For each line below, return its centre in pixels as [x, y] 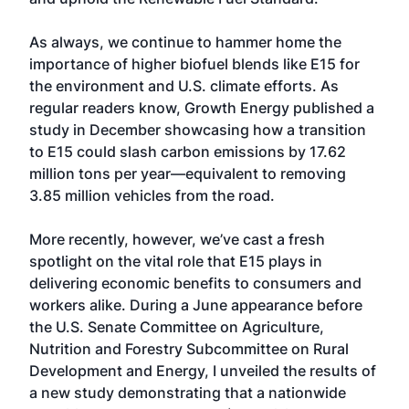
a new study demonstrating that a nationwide [188, 393]
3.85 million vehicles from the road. [152, 195]
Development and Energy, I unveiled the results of [203, 371]
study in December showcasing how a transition [198, 130]
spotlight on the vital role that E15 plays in [176, 261]
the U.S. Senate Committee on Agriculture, [177, 327]
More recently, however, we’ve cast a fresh [177, 239]
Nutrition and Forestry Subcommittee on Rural [189, 349]
